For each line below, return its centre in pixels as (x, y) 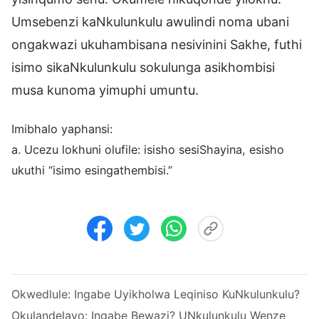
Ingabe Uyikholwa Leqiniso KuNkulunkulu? (187, 294)
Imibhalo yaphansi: (62, 129)
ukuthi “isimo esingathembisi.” (92, 170)
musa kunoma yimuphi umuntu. (105, 90)
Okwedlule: (43, 294)
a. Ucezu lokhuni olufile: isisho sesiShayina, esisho (148, 149)
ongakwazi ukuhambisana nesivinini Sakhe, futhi (157, 44)
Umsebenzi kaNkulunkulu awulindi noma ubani (150, 21)
